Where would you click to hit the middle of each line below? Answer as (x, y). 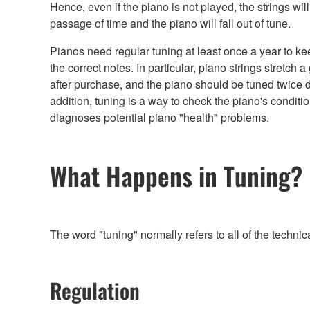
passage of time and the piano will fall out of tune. (170, 23)
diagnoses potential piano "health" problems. (159, 117)
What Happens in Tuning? (176, 176)
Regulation (95, 291)
